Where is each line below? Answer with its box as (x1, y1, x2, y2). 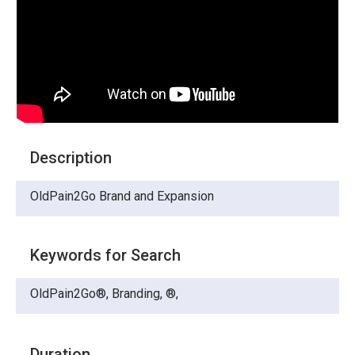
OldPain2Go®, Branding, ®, (30, 286, 181, 302)
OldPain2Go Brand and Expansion (30, 189, 214, 204)
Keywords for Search (30, 246, 181, 265)
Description (30, 148, 112, 168)
